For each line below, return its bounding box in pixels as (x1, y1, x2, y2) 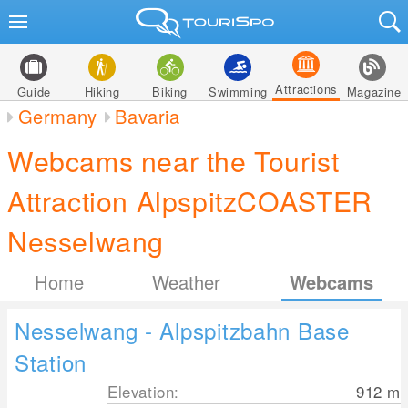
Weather (152, 269, 221, 295)
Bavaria (115, 103, 180, 129)
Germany (17, 103, 97, 129)
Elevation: (107, 381, 180, 403)
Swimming (208, 83, 268, 100)
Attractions (275, 80, 337, 97)
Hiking (84, 83, 120, 100)
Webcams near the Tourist (7, 140, 340, 180)
